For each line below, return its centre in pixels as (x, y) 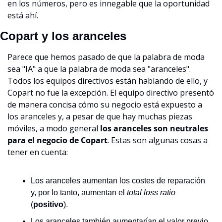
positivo (48, 204)
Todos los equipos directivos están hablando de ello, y (108, 81)
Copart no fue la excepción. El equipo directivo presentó (111, 92)
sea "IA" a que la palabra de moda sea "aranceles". (99, 69)
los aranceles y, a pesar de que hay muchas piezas (100, 116)
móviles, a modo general (54, 128)
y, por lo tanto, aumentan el (79, 192)
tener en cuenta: (38, 152)
